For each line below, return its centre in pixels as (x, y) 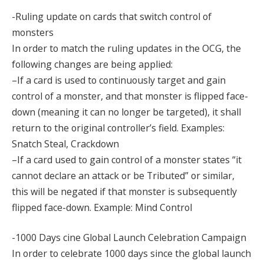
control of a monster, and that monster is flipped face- (130, 96)
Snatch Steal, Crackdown (65, 143)
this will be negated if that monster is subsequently (124, 191)
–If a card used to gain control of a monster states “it (127, 159)
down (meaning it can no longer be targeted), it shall (126, 112)
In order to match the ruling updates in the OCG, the (126, 48)
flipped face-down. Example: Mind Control (102, 207)
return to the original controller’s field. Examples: (118, 128)
